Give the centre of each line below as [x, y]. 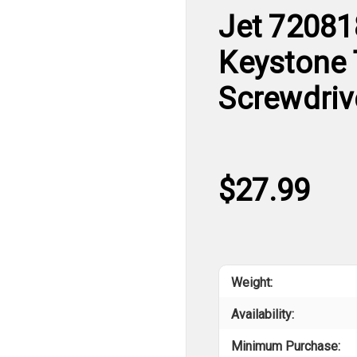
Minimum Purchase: [286, 347]
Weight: [252, 283]
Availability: [263, 315]
